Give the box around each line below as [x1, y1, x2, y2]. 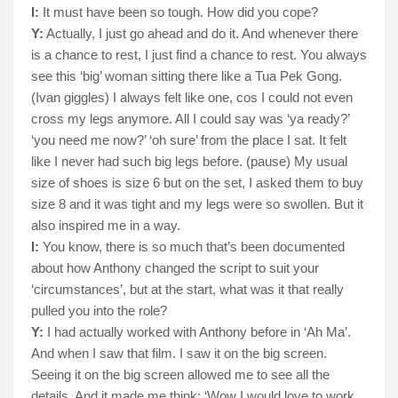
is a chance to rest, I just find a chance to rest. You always [31, 47, 367, 63]
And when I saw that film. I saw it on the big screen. [31, 346, 327, 362]
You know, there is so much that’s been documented [39, 239, 345, 255]
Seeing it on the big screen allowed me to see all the [31, 367, 330, 383]
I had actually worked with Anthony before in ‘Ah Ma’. [44, 324, 351, 340]
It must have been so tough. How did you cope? [39, 4, 318, 20]
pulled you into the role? [31, 303, 167, 319]
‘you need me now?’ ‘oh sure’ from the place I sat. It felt [31, 132, 346, 148]
